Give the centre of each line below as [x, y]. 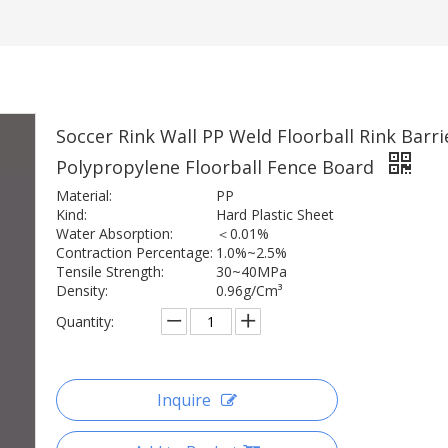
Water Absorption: [114, 233]
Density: [82, 290]
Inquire [184, 400]
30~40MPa [251, 271]
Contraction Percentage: [134, 252]
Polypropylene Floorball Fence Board [217, 167]
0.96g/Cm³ [249, 290]
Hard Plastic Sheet [275, 214]
